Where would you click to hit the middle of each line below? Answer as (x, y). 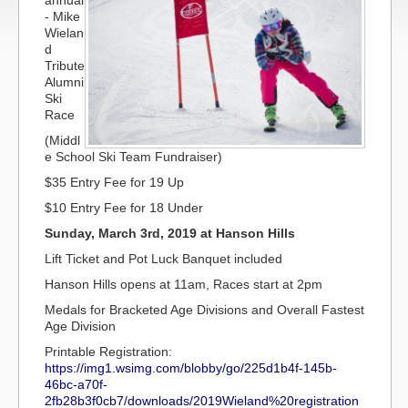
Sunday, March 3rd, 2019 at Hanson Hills (170, 233)
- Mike (62, 16)
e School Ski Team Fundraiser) (133, 157)
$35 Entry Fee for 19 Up (114, 182)
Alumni (64, 82)
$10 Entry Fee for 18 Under (124, 208)
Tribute (65, 66)
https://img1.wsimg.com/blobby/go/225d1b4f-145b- (191, 368)
